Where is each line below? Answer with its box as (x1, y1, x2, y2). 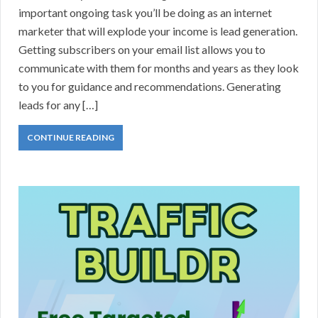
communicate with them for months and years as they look (18, 60, 299, 75)
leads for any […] (18, 97, 98, 111)
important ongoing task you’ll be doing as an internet (18, 5, 272, 19)
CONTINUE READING (27, 131, 114, 143)
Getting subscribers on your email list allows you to (18, 42, 265, 56)
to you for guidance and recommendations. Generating (18, 79, 281, 93)
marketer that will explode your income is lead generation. (18, 23, 297, 38)
